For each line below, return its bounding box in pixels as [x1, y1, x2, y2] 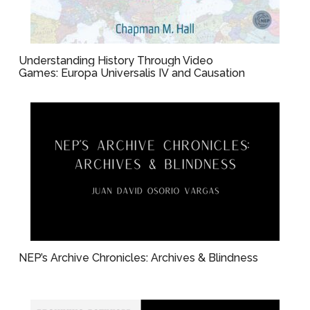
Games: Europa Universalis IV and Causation [19, 66, 248, 80]
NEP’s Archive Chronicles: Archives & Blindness [19, 251, 259, 264]
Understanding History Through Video [19, 54, 214, 67]
